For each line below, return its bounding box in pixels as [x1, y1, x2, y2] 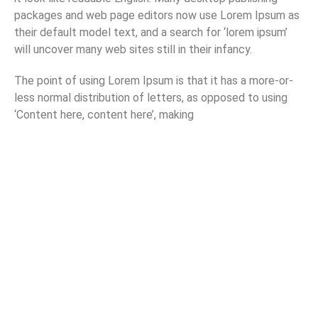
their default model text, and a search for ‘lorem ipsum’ [14, 25, 287, 39]
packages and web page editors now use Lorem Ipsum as [14, 8, 300, 22]
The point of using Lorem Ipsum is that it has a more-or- [14, 73, 293, 87]
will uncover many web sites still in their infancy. [14, 42, 252, 56]
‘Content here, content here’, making [14, 107, 194, 121]
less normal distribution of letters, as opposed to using [14, 90, 287, 104]
